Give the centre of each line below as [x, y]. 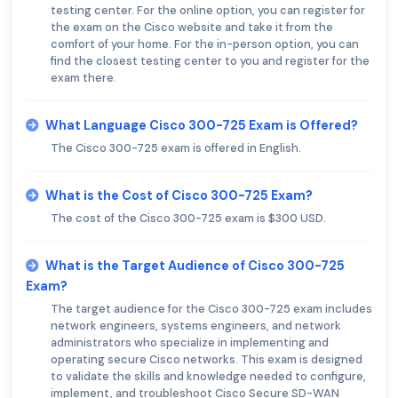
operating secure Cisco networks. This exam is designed [207, 359]
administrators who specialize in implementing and [190, 342]
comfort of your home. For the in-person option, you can [205, 44]
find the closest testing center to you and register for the [210, 60]
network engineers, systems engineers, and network [196, 325]
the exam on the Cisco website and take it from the [192, 27]
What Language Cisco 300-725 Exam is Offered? [202, 125]
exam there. [84, 77]
